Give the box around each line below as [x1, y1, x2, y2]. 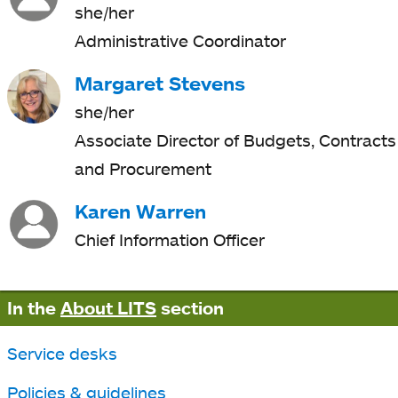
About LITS [60, 297, 156, 320]
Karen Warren [75, 199, 207, 224]
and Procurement [75, 158, 212, 179]
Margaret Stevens [75, 71, 246, 96]
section [156, 297, 224, 320]
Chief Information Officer [75, 229, 266, 251]
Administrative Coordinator [75, 30, 287, 52]
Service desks [7, 342, 117, 363]
